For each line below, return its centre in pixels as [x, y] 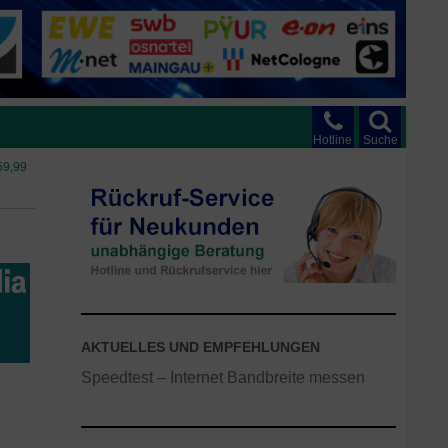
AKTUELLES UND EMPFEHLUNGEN [200, 347]
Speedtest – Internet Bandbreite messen [223, 377]
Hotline [332, 140]
